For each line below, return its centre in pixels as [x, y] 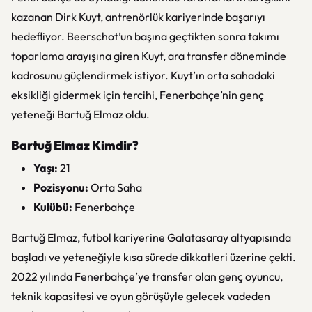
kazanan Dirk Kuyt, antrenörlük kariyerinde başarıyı [138, 17]
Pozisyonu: [61, 187]
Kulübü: [53, 207]
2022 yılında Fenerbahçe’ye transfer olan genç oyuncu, [147, 276]
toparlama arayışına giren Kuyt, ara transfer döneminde [149, 56]
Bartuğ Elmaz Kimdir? [75, 145]
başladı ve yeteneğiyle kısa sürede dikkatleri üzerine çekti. [154, 257]
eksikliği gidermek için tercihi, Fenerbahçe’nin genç [138, 95]
